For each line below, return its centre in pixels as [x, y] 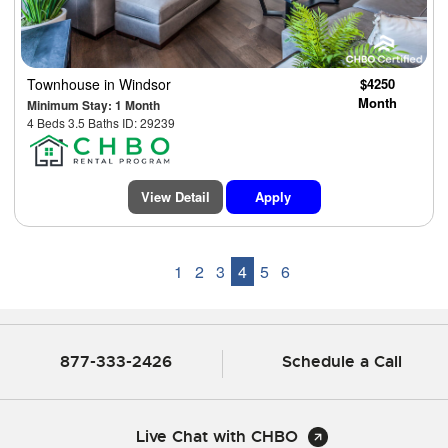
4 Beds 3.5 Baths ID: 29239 [101, 122]
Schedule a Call [342, 361]
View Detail [175, 196]
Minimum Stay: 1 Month [93, 104]
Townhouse [65, 83]
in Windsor [137, 83]
